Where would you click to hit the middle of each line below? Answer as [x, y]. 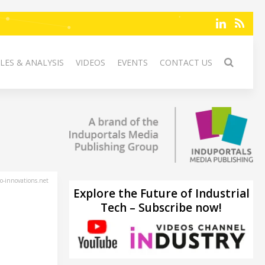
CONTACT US [186, 62]
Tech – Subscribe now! [161, 207]
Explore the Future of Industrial [161, 193]
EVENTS [132, 62]
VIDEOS [91, 62]
